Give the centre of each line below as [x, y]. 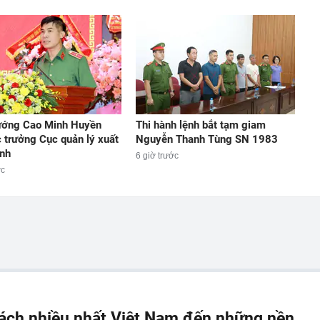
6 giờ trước [157, 155]
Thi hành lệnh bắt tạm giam [200, 125]
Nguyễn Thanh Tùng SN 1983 [206, 139]
